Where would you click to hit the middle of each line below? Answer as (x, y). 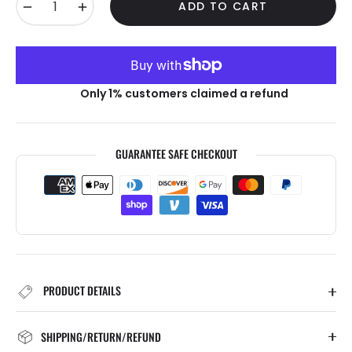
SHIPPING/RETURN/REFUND (101, 336)
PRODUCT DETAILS (81, 290)
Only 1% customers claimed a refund (184, 94)
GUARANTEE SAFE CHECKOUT (176, 154)
